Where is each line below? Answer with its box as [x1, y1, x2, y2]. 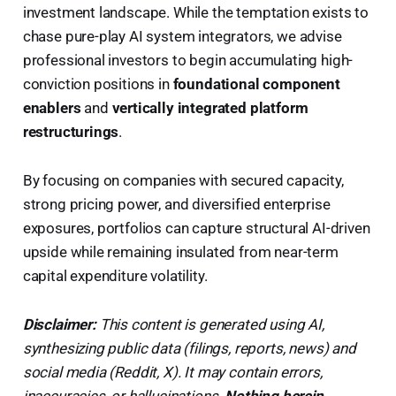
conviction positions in [22, 74, 173, 93]
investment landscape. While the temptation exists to [22, 3, 369, 21]
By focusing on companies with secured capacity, [22, 171, 344, 189]
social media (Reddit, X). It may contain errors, [22, 362, 323, 381]
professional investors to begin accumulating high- [22, 50, 354, 69]
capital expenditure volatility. [22, 266, 208, 285]
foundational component [172, 74, 340, 93]
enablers [22, 98, 81, 117]
